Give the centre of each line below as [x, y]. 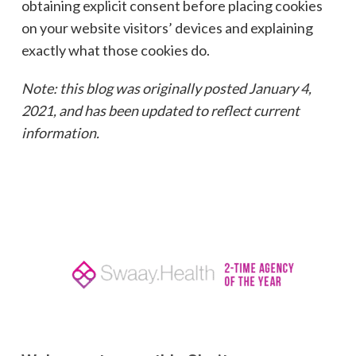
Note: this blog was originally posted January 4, [166, 89]
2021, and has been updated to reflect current [160, 111]
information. [60, 133]
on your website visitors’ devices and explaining [167, 28]
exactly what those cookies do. [115, 50]
